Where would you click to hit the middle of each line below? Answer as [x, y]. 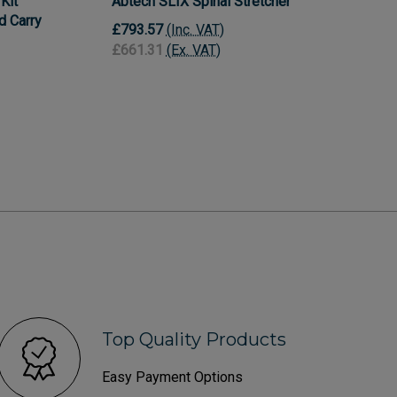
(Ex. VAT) [193, 51]
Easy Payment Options [172, 377]
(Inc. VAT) [195, 30]
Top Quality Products [194, 339]
